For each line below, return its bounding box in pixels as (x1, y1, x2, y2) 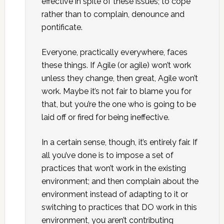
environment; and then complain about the (41, 176, 198, 186)
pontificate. (41, 22, 82, 32)
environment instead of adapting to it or (41, 189, 188, 199)
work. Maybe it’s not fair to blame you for (41, 86, 191, 96)
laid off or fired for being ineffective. (41, 112, 169, 122)
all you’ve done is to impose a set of (41, 150, 173, 160)
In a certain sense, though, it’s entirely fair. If (41, 137, 197, 147)
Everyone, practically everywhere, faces (41, 47, 187, 57)
